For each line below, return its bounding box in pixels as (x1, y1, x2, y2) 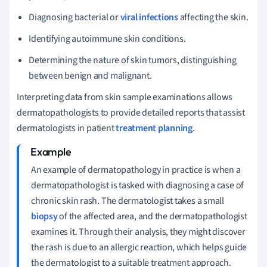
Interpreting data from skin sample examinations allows (17, 90, 233, 104)
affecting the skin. (178, 10, 249, 24)
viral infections (120, 10, 178, 24)
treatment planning (116, 121, 193, 135)
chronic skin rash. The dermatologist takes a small (31, 194, 224, 207)
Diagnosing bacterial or (29, 10, 120, 24)
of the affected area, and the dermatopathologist (57, 209, 247, 223)
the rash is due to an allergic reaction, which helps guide (31, 240, 247, 254)
